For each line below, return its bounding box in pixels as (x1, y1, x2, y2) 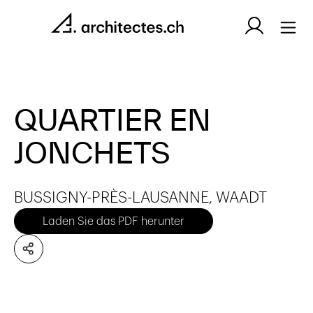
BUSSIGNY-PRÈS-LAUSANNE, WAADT (14, 190, 267, 205)
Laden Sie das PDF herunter (43, 215, 184, 227)
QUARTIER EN (14, 103, 211, 136)
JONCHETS (14, 136, 170, 169)
